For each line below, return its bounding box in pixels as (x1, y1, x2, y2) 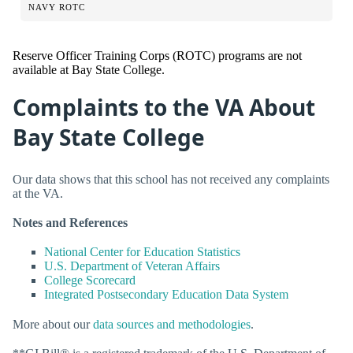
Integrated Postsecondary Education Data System (44, 288, 288, 302)
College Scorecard (44, 273, 136, 288)
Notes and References (13, 216, 128, 230)
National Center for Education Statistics (44, 245, 240, 259)
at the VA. (13, 187, 63, 201)
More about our (13, 317, 93, 331)
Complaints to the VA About (13, 92, 315, 123)
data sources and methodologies (93, 317, 251, 331)
